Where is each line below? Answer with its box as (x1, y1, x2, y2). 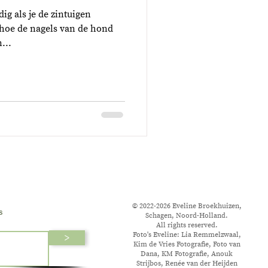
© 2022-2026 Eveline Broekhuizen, (132, 202, 242, 211)
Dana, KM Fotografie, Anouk (141, 249, 233, 259)
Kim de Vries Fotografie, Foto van (133, 240, 240, 249)
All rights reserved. (156, 221, 218, 230)
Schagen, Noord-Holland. (145, 211, 228, 221)
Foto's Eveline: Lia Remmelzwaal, (132, 230, 241, 240)
